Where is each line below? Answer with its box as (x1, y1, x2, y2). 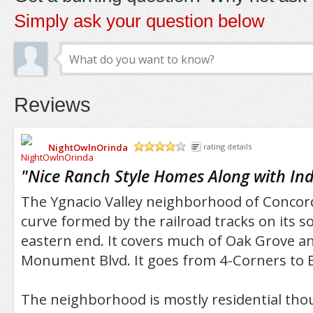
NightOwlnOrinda (48, 140, 128, 154)
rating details (203, 141, 252, 152)
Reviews (13, 94, 91, 116)
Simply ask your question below (13, 11, 265, 31)
